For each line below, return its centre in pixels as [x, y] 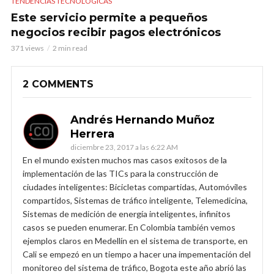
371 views [28, 48]
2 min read [70, 48]
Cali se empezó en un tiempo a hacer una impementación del [137, 254]
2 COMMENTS [58, 84]
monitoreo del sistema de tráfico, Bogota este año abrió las [135, 267]
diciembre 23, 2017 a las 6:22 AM [124, 147]
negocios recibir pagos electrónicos [116, 32]
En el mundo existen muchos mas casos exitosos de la [125, 160]
